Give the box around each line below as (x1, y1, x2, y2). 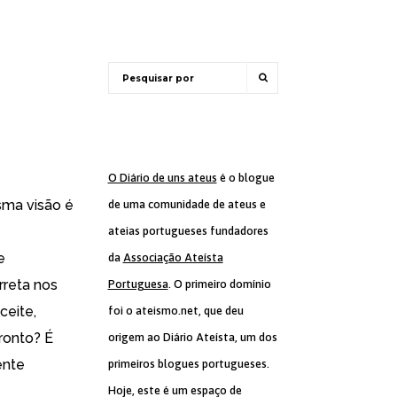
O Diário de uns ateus (107, 171, 217, 184)
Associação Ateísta (122, 251, 223, 264)
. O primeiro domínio (167, 277, 271, 291)
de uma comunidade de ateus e (107, 198, 266, 211)
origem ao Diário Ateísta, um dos (107, 331, 277, 344)
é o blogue (216, 171, 275, 184)
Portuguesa (107, 277, 168, 291)
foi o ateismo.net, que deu (107, 304, 244, 317)
